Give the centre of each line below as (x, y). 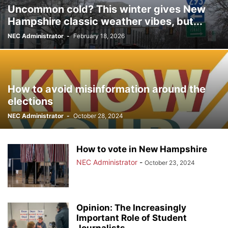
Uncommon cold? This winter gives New (107, 9)
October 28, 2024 (98, 116)
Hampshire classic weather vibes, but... (105, 21)
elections (30, 101)
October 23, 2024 (170, 163)
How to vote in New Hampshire (142, 149)
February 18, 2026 (99, 36)
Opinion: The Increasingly (131, 208)
